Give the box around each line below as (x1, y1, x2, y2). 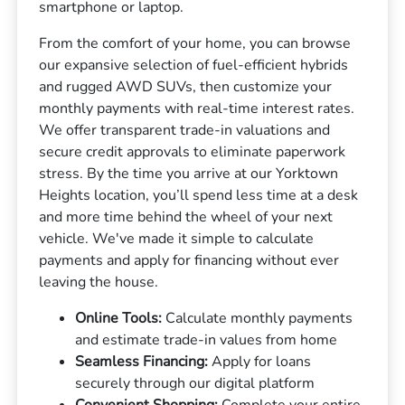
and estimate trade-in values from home (75, 329, 338, 350)
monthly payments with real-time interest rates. (39, 98, 355, 118)
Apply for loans (208, 351, 312, 372)
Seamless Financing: (75, 351, 209, 372)
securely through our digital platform (75, 372, 316, 393)
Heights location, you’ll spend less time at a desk (39, 184, 359, 205)
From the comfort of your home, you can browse (39, 33, 352, 53)
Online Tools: (75, 307, 163, 328)
